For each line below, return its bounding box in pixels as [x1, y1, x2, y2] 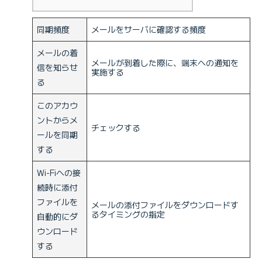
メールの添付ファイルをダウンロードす [91, 199, 239, 211]
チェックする [91, 122, 140, 134]
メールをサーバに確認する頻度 [91, 23, 206, 36]
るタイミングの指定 [91, 208, 165, 220]
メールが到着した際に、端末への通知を [91, 57, 239, 69]
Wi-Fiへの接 [37, 167, 81, 179]
